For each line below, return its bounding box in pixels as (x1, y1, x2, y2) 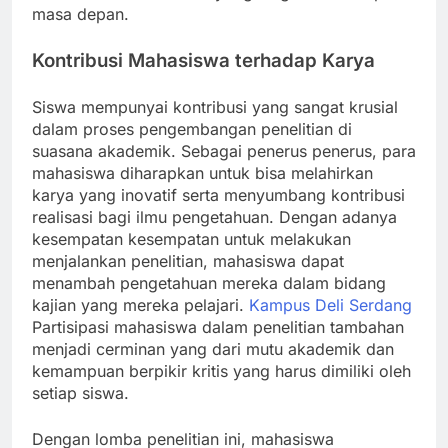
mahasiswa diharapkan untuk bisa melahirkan (32, 163, 373, 184)
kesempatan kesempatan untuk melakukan (32, 229, 351, 250)
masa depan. (32, 4, 129, 25)
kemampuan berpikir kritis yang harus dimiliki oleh (32, 361, 411, 382)
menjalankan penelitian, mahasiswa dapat (32, 251, 344, 272)
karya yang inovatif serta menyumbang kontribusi (32, 185, 405, 206)
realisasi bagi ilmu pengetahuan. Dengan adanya (32, 207, 397, 228)
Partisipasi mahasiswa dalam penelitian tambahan (32, 317, 404, 338)
